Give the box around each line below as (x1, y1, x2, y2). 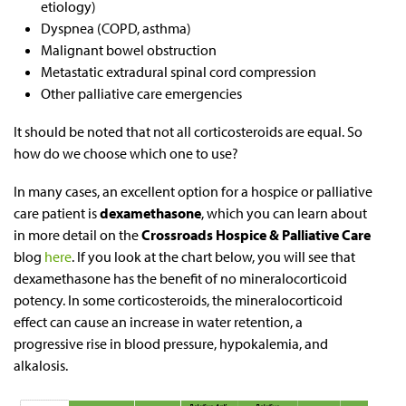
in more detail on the (14, 225, 141, 244)
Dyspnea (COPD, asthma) (41, 18, 191, 37)
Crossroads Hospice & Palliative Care (141, 225, 371, 244)
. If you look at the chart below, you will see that (72, 246, 355, 266)
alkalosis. (14, 355, 68, 374)
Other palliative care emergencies (41, 83, 242, 102)
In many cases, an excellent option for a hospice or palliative (14, 181, 372, 200)
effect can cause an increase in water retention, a (14, 312, 303, 331)
